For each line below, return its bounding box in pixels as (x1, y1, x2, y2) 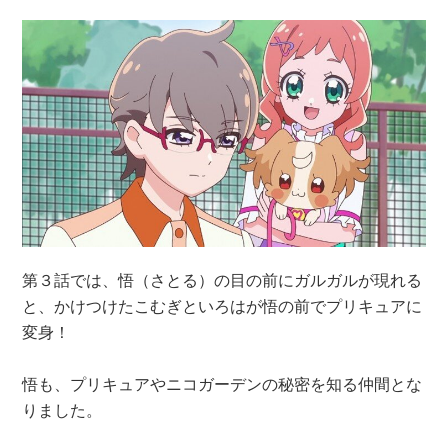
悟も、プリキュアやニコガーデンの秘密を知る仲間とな (22, 372, 423, 395)
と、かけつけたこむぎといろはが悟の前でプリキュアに (22, 294, 423, 317)
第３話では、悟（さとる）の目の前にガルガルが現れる (22, 268, 423, 291)
